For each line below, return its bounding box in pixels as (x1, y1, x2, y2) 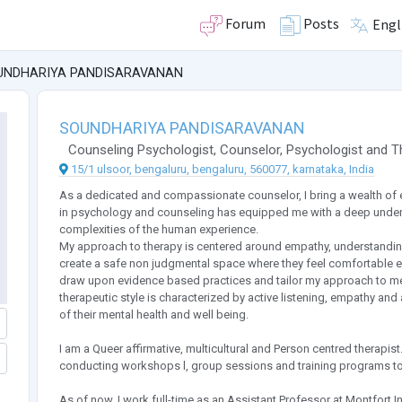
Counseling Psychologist (67, 142, 214, 159)
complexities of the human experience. (58, 223, 258, 237)
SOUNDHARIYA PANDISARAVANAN (58, 118, 305, 138)
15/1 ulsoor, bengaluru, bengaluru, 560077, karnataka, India (70, 162, 374, 177)
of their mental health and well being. (58, 308, 249, 322)
